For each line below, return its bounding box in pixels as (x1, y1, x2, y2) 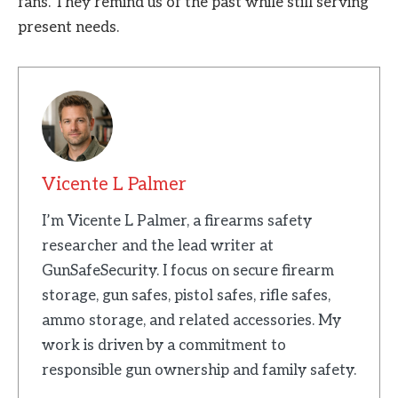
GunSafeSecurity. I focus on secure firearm (41, 261, 334, 280)
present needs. (18, 18, 119, 36)
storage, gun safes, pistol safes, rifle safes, (41, 286, 330, 305)
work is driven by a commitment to (41, 336, 286, 354)
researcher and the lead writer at (41, 236, 274, 255)
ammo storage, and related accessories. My (41, 311, 341, 330)
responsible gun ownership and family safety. (41, 361, 356, 379)
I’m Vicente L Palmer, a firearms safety (41, 211, 312, 230)
